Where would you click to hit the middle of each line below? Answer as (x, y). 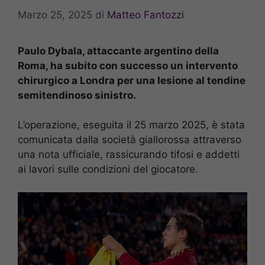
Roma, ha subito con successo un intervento (128, 65)
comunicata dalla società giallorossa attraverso (130, 140)
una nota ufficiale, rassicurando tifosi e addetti (129, 155)
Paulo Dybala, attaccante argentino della (118, 51)
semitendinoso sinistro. (77, 95)
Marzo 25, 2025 (55, 14)
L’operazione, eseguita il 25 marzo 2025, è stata (131, 125)
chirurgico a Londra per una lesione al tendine (132, 80)
